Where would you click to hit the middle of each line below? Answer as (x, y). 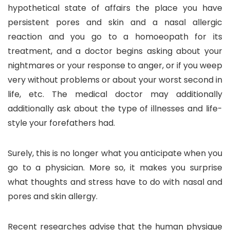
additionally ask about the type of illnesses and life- (115, 108)
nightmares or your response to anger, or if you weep (115, 65)
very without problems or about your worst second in (115, 80)
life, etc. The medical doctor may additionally (115, 94)
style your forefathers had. (61, 123)
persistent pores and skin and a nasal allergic (115, 22)
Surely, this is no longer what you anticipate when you (115, 153)
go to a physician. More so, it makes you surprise (115, 167)
